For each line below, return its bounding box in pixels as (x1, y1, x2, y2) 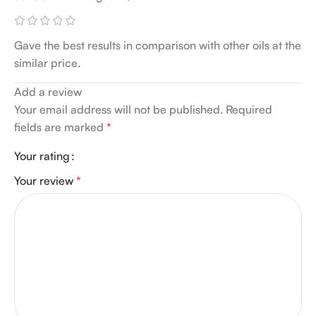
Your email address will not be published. (14, 102, 223, 117)
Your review (14, 174, 76, 188)
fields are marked (14, 120, 107, 135)
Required (226, 102, 272, 117)
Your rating (14, 149, 70, 164)
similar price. (14, 56, 80, 71)
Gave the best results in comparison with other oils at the (14, 38, 301, 53)
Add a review (14, 85, 82, 99)
